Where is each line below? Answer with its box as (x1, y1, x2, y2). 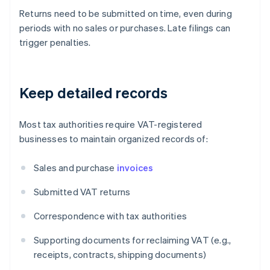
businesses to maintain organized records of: (19, 133, 208, 145)
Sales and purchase (34, 162, 117, 174)
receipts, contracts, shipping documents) (34, 248, 206, 261)
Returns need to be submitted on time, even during (19, 7, 232, 20)
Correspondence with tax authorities (34, 210, 187, 222)
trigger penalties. (19, 36, 91, 49)
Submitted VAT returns (34, 186, 131, 198)
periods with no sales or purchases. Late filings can (19, 22, 231, 34)
